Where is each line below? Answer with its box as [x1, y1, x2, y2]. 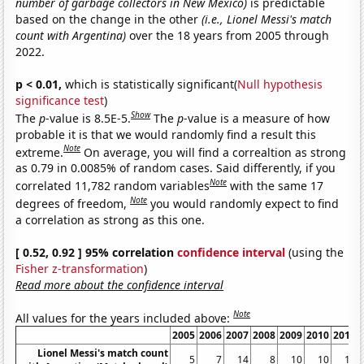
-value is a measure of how [184, 110, 331, 126]
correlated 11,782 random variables [15, 177, 210, 193]
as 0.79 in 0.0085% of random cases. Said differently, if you [15, 160, 336, 176]
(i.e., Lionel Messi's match [201, 11, 332, 27]
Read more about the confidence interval [15, 276, 224, 292]
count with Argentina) [15, 27, 127, 43]
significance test [15, 92, 105, 108]
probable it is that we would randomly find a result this [15, 126, 317, 142]
